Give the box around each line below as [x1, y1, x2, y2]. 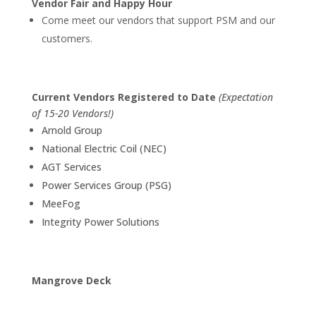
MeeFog [41, 197, 80, 210]
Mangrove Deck [31, 274, 111, 287]
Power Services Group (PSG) [41, 178, 171, 192]
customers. [41, 32, 92, 45]
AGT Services [41, 160, 102, 174]
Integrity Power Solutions [41, 215, 159, 229]
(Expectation [218, 90, 273, 104]
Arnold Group [41, 123, 102, 137]
